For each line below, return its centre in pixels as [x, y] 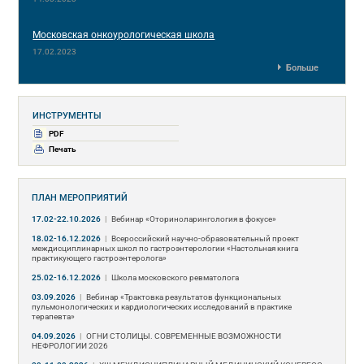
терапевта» [54, 316]
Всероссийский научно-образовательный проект [206, 238]
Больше [302, 68]
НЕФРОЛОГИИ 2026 [70, 345]
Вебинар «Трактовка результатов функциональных [184, 297]
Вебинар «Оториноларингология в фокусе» [194, 219]
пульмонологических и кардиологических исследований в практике [162, 306]
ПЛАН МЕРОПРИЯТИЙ [80, 197]
